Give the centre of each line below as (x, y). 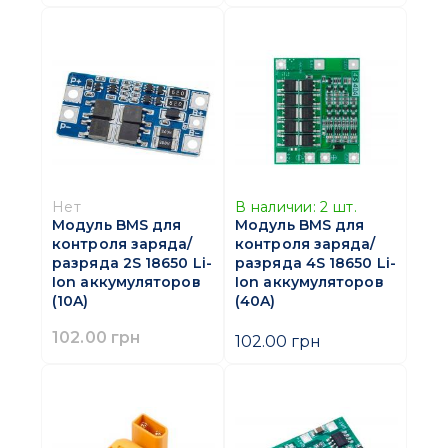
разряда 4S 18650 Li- (315, 263)
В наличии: (275, 207)
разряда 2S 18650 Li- (132, 263)
